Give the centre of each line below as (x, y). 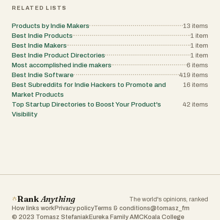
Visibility (25, 114)
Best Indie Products (42, 36)
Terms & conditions (122, 208)
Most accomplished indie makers (62, 65)
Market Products (38, 95)
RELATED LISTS (40, 8)
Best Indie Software (43, 75)
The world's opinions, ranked (169, 200)
